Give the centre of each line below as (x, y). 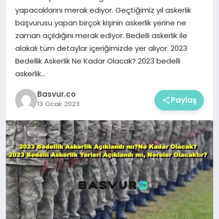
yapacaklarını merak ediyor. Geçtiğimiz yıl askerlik (103, 10)
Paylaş (184, 100)
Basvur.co (56, 94)
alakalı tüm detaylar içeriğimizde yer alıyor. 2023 (101, 48)
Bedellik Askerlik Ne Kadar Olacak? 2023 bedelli (98, 61)
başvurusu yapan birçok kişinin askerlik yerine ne (100, 22)
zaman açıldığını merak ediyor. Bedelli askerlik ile (101, 35)
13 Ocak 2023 (58, 104)
